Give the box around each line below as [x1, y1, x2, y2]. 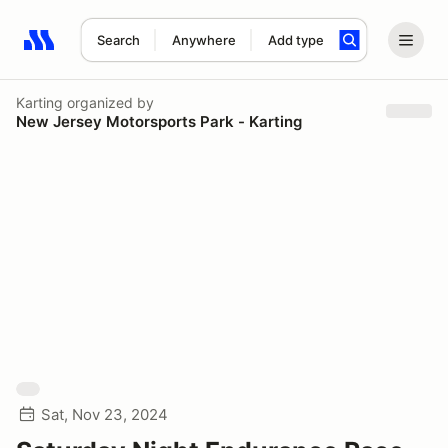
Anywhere [171, 32, 236, 48]
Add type [267, 32, 324, 48]
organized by [63, 93, 154, 111]
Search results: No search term [23, 41, 256, 61]
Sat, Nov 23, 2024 [41, 405, 168, 424]
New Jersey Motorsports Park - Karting [16, 111, 302, 131]
